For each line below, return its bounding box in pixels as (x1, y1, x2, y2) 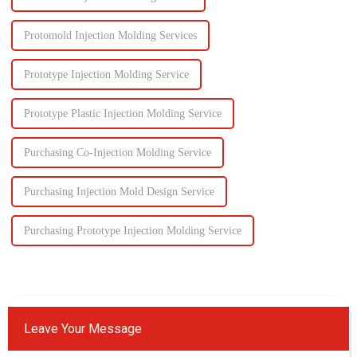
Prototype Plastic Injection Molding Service (23, 107, 222, 120)
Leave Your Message (23, 320, 142, 336)
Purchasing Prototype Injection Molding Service (23, 224, 241, 237)
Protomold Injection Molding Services (23, 29, 197, 41)
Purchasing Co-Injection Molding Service (23, 146, 211, 159)
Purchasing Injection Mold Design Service (23, 185, 214, 198)
